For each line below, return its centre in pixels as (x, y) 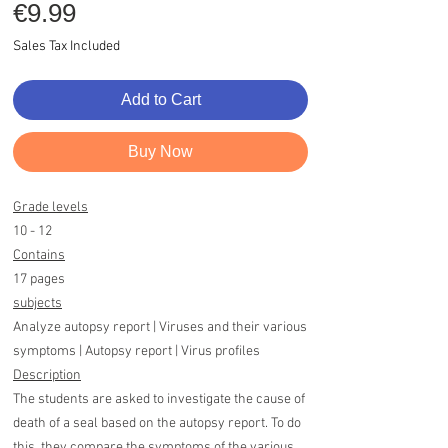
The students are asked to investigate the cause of (159, 399)
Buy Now (160, 151)
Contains (39, 255)
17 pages (39, 279)
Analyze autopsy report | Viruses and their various (160, 327)
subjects (37, 303)
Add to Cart (160, 99)
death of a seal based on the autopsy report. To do (157, 423)
